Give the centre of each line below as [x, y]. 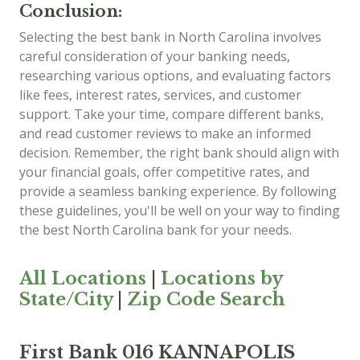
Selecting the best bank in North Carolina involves [170, 37]
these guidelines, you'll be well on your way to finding [180, 210]
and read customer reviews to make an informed [165, 133]
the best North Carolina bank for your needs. [155, 229]
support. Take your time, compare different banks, [172, 114]
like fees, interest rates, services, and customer [160, 94]
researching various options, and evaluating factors [175, 75]
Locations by [221, 278]
